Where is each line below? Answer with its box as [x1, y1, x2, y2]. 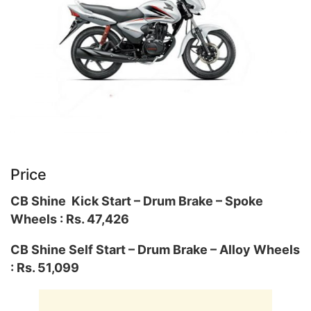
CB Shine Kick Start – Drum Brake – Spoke [10, 193, 263, 208]
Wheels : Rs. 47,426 [10, 211, 129, 226]
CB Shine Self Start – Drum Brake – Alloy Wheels [10, 242, 300, 257]
